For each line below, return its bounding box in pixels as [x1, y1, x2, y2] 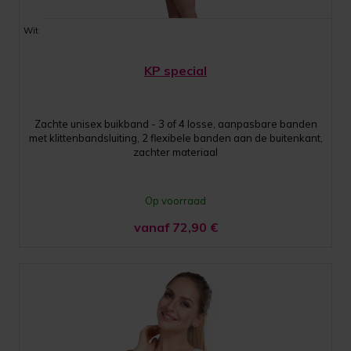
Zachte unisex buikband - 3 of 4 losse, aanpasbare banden [34, 117, 317, 130]
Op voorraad [145, 194, 206, 207]
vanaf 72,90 [133, 219, 210, 235]
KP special [144, 62, 207, 78]
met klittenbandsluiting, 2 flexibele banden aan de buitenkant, [28, 131, 323, 144]
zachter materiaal [133, 145, 218, 158]
